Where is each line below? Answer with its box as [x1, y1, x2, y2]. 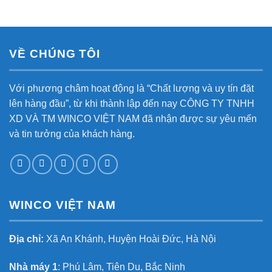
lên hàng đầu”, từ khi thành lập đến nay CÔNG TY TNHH [9, 98, 254, 109]
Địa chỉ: [9, 234, 46, 245]
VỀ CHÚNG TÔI [9, 47, 101, 61]
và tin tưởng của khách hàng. [9, 128, 135, 139]
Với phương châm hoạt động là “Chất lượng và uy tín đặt [9, 83, 254, 93]
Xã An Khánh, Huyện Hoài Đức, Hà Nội [46, 234, 216, 245]
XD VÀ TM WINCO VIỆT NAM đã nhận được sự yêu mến [9, 113, 257, 124]
